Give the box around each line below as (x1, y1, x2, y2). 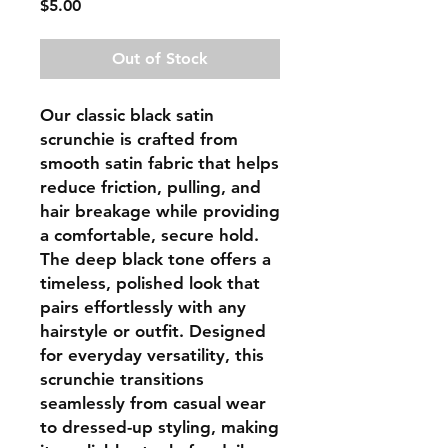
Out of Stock (112, 48, 208, 68)
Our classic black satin (40, 104, 214, 125)
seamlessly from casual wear (40, 392, 266, 413)
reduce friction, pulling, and (40, 176, 261, 197)
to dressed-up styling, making (40, 416, 279, 437)
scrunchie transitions (40, 368, 204, 389)
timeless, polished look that (40, 272, 260, 293)
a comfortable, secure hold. (40, 224, 259, 245)
